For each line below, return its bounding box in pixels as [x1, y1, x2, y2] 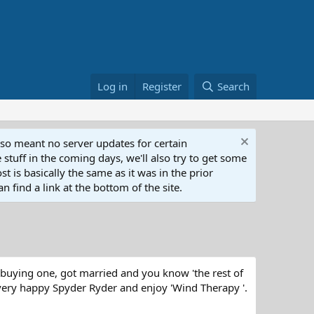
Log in [97, 79, 128, 94]
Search [217, 79, 250, 94]
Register [142, 79, 182, 94]
